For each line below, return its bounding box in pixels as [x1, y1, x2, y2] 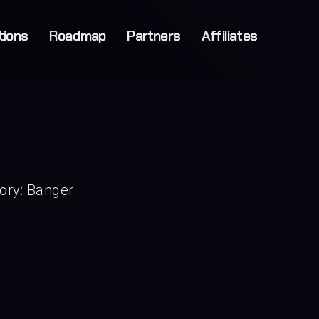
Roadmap [48, 26, 106, 45]
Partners [127, 26, 180, 45]
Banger [26, 182, 74, 199]
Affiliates [202, 26, 257, 45]
